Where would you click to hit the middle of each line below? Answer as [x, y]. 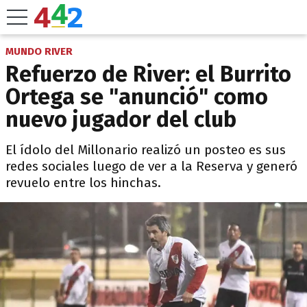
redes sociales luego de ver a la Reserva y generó [151, 166]
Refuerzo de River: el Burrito [148, 74]
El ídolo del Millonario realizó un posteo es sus [146, 150]
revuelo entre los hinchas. [83, 183]
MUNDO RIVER [39, 51]
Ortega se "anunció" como [137, 97]
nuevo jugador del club [121, 119]
